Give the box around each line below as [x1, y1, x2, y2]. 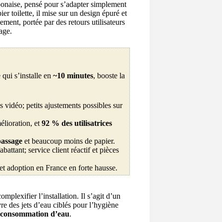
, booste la [93, 71, 125, 80]
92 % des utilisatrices [42, 119, 112, 127]
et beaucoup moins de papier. [22, 137, 115, 145]
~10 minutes [53, 71, 93, 80]
